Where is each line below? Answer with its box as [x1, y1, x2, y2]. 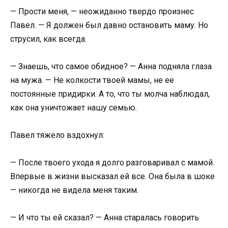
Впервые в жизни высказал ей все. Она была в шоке [10, 172, 215, 182]
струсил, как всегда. [10, 34, 87, 44]
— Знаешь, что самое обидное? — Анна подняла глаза [10, 61, 212, 71]
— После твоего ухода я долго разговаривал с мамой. [10, 158, 214, 168]
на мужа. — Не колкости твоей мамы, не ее [10, 75, 174, 85]
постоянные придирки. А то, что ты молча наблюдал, [10, 89, 210, 99]
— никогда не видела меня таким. [10, 185, 138, 195]
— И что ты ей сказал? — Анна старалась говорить [10, 213, 199, 223]
